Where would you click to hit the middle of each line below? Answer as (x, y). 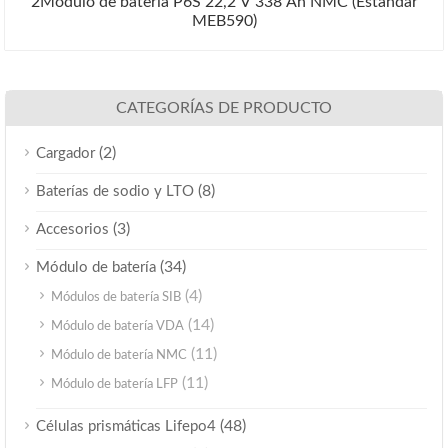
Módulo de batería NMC (119, 355)
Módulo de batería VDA (117, 326)
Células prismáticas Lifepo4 (126, 426)
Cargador (65, 153)
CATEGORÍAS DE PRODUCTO (224, 107)
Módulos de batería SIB (116, 297)
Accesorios (72, 229)
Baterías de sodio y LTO (115, 191)
